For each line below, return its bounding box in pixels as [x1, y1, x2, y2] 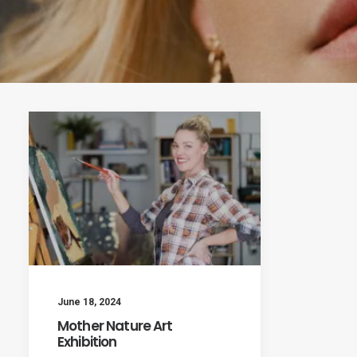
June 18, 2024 [57, 296, 121, 308]
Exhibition [57, 332, 117, 352]
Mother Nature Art [57, 316, 173, 336]
